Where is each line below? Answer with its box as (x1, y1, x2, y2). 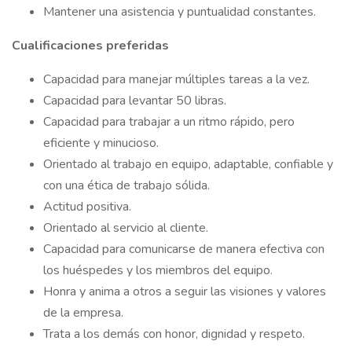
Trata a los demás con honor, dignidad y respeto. (43, 325, 305, 343)
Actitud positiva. (43, 198, 131, 215)
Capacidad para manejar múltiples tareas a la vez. (43, 71, 310, 88)
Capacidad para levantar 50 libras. (43, 92, 226, 109)
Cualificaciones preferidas (12, 37, 172, 54)
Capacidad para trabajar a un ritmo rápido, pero (43, 113, 295, 130)
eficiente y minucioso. (43, 134, 159, 152)
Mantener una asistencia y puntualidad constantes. (43, 3, 316, 20)
